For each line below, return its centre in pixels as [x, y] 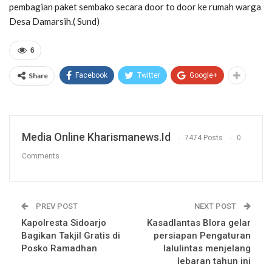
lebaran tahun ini [214, 261]
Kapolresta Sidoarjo [64, 223]
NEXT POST [216, 206]
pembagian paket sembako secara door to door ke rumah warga [135, 7]
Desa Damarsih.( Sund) [54, 22]
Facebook [91, 76]
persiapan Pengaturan [202, 236]
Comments [41, 156]
